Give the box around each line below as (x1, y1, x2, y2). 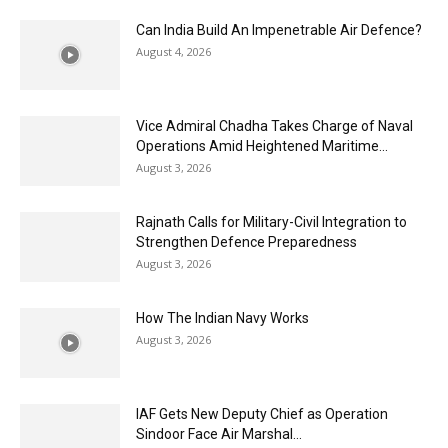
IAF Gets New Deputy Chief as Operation (136, 406, 388, 423)
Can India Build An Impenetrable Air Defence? (136, 22, 422, 39)
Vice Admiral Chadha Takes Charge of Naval (136, 118, 413, 135)
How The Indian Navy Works (136, 310, 309, 327)
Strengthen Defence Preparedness (136, 234, 357, 251)
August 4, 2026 (136, 44, 211, 60)
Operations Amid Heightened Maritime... (136, 138, 388, 155)
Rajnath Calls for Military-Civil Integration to (136, 214, 407, 231)
